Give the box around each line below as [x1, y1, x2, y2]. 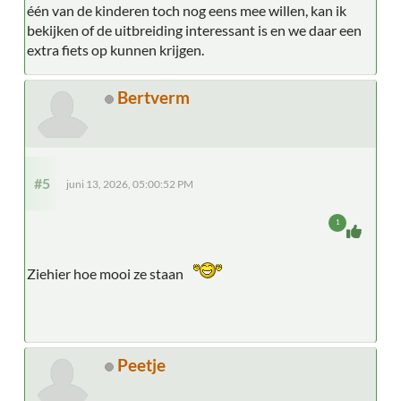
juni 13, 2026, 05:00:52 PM [66, 177, 193, 190]
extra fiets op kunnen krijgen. [27, 40, 204, 58]
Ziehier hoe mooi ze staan [27, 264, 189, 282]
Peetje [117, 354, 166, 375]
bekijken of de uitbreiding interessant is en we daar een [27, 21, 362, 38]
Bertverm [117, 86, 190, 107]
